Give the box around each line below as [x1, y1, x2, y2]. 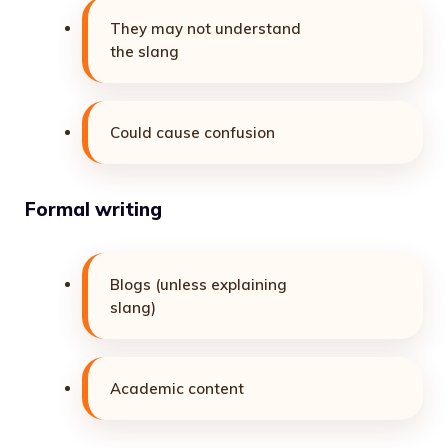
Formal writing [25, 196, 162, 221]
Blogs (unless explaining [110, 275, 287, 295]
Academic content [110, 379, 244, 399]
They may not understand [110, 19, 301, 39]
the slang [110, 42, 179, 62]
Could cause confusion [110, 123, 275, 143]
